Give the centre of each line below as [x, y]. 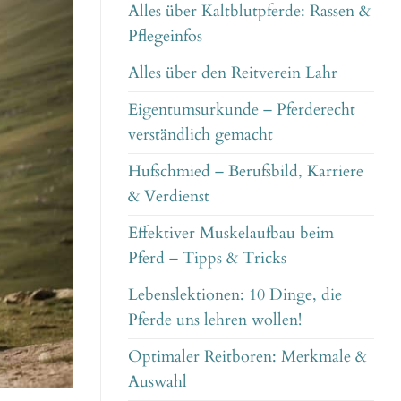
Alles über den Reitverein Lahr [233, 73]
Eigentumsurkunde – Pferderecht [242, 110]
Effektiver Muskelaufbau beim [231, 234]
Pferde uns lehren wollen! [215, 320]
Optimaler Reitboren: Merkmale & [247, 357]
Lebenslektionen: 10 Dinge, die [235, 295]
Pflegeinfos [165, 37]
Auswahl [158, 382]
